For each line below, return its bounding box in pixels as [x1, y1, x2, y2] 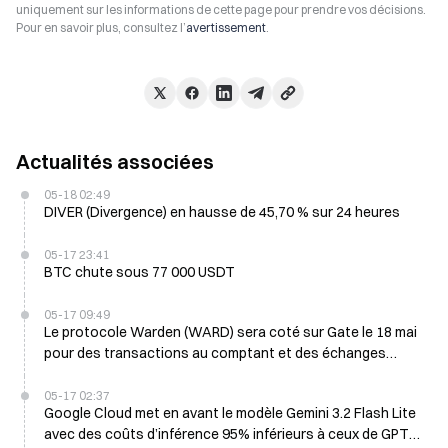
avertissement [186, 20, 266, 35]
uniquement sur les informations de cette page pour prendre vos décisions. [16, 2, 426, 17]
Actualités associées [16, 149, 214, 174]
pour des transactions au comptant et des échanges [44, 344, 386, 362]
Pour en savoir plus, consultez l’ [16, 20, 186, 35]
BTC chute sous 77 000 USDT [44, 263, 235, 281]
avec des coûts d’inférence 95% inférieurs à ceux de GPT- [44, 425, 414, 443]
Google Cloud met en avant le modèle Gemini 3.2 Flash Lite [44, 404, 416, 422]
